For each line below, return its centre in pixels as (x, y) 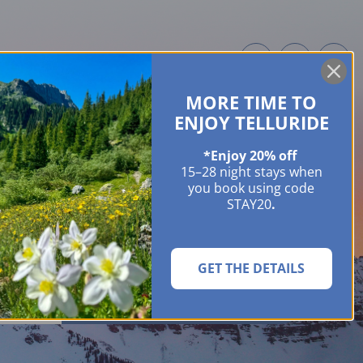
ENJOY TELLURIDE (251, 122)
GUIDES (138, 111)
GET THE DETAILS (252, 268)
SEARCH (183, 300)
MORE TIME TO (252, 102)
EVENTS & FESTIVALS (220, 111)
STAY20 (250, 204)
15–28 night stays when (251, 172)
